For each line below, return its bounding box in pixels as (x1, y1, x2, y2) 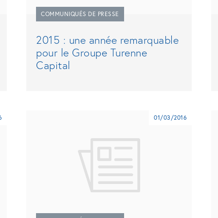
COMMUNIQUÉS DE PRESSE (41, 10, 119, 18)
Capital (36, 57, 71, 72)
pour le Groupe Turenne (36, 45, 147, 59)
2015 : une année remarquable (36, 32, 179, 47)
